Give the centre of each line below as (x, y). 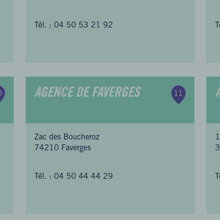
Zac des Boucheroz (67, 137)
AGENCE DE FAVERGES (87, 94)
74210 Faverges (63, 148)
